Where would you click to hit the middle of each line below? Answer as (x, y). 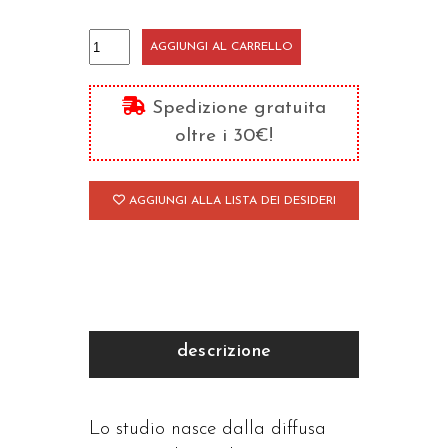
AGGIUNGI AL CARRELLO (221, 47)
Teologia (125, 41)
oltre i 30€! (224, 136)
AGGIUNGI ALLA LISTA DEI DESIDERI (232, 201)
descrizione (224, 351)
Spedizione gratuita (236, 108)
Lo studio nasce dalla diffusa (207, 429)
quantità (125, 125)
